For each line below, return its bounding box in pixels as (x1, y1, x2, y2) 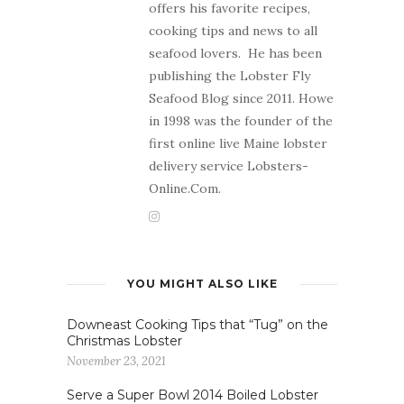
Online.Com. (149, 180, 221, 197)
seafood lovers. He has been (149, 45, 322, 61)
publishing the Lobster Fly (149, 68, 310, 84)
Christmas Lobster (67, 333, 182, 349)
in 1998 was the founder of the (149, 113, 333, 129)
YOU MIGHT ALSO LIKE (126, 277, 278, 290)
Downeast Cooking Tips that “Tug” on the (67, 317, 328, 333)
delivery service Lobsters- (149, 158, 308, 174)
